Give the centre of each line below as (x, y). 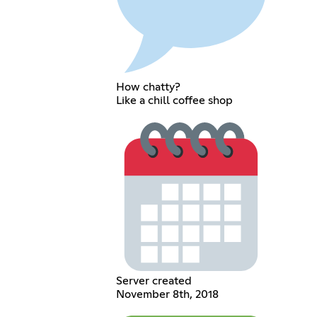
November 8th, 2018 (168, 294)
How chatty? (149, 87)
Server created (154, 281)
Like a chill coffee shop (175, 100)
